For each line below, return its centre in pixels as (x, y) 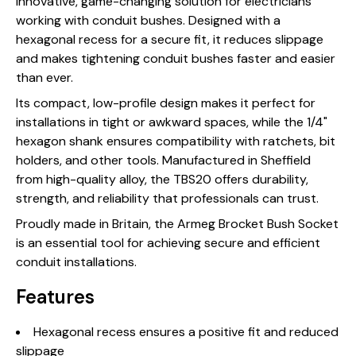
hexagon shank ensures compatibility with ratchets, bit (176, 141)
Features (55, 297)
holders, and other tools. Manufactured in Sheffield (163, 160)
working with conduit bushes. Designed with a (148, 20)
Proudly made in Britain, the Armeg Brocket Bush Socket (177, 224)
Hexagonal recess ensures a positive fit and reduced (186, 332)
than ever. (44, 77)
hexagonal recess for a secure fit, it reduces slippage (170, 39)
